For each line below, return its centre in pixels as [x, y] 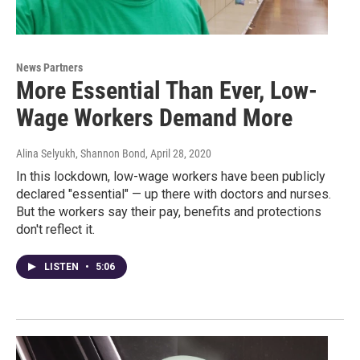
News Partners [49, 67]
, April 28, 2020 [178, 153]
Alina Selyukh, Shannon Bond [81, 153]
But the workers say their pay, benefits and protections [169, 211]
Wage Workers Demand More [154, 117]
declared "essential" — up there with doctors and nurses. [174, 194]
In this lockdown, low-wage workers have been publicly [171, 176]
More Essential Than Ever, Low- [167, 90]
